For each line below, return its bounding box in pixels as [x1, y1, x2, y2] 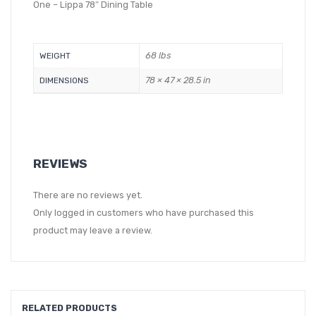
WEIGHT [39, 51, 71, 61]
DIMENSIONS [39, 75, 89, 86]
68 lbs [145, 50, 171, 61]
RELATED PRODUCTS [22, 303, 117, 314]
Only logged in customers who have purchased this [33, 207, 254, 219]
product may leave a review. [33, 225, 152, 236]
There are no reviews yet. [33, 190, 142, 201]
